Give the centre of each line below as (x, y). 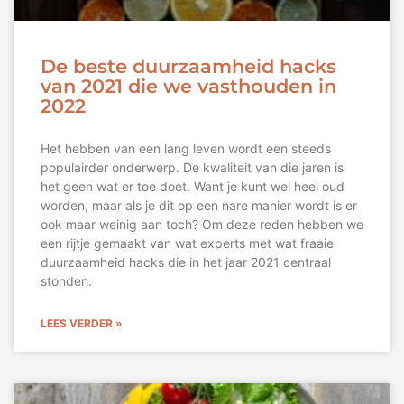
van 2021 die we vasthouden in (188, 87)
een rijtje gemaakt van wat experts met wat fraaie (187, 243)
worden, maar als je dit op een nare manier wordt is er (199, 206)
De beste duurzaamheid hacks (188, 67)
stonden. (66, 281)
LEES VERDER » (82, 324)
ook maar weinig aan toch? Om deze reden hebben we (202, 225)
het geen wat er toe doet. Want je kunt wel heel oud (193, 187)
